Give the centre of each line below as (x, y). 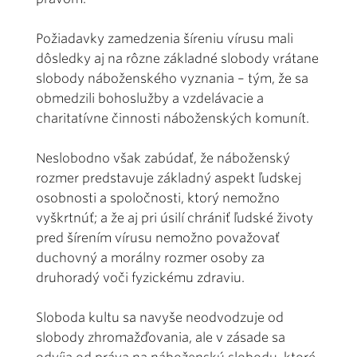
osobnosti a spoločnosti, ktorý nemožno (158, 198)
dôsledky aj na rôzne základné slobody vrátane (177, 58)
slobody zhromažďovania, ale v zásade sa (161, 337)
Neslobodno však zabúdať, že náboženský (163, 158)
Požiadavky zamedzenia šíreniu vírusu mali (165, 38)
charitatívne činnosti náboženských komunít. (173, 118)
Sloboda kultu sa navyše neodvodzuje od (160, 317)
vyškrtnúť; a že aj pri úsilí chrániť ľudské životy (175, 218)
